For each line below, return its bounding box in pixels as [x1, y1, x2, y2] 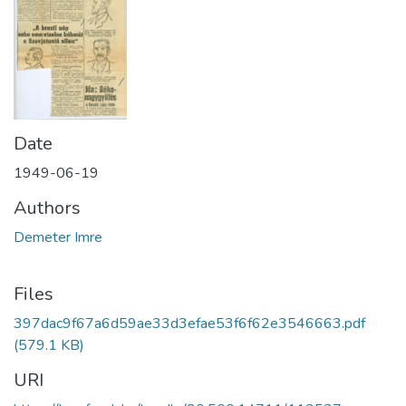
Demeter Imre [14, 227, 102, 247]
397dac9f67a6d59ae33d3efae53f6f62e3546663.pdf [14, 313, 365, 333]
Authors [14, 195, 81, 220]
